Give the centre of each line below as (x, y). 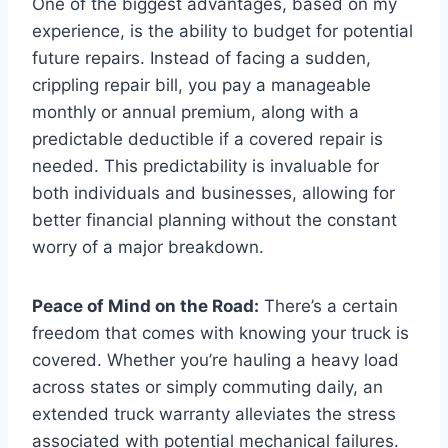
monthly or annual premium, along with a (195, 111)
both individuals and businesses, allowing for (213, 192)
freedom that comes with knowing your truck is (220, 332)
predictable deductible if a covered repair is (207, 138)
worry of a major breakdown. (148, 246)
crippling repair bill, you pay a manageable (201, 84)
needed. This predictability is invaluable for (205, 165)
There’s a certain (328, 305)
